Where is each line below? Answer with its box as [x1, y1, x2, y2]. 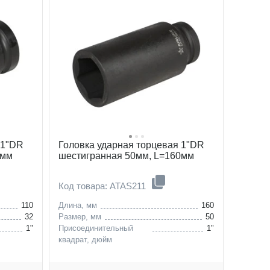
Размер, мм [58, 212, 101, 221]
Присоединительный [58, 223, 133, 233]
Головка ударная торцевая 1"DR [58, 139, 204, 150]
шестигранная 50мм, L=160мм [58, 150, 194, 161]
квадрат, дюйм [58, 234, 112, 244]
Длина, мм [58, 200, 97, 210]
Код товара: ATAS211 [58, 180, 148, 191]
